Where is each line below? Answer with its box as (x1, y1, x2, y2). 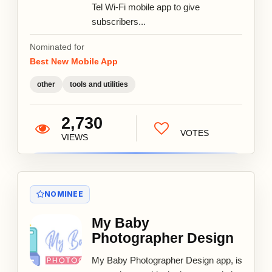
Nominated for (30, 41, 84, 52)
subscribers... (92, 16, 146, 27)
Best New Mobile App (30, 56, 118, 66)
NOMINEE (44, 189, 83, 199)
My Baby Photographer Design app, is (92, 254, 242, 265)
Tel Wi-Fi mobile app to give (92, 1, 200, 12)
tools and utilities (70, 80, 128, 89)
